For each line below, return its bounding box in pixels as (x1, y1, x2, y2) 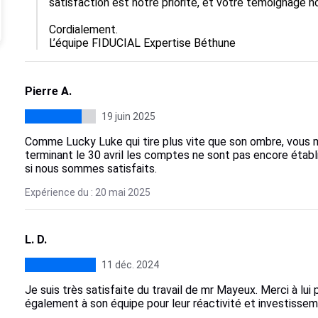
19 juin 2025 (101, 111, 155, 122)
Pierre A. (24, 84, 72, 98)
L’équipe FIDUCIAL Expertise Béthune (48, 36, 236, 50)
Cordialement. (48, 23, 118, 36)
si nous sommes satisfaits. (24, 162, 157, 175)
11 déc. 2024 (101, 259, 159, 270)
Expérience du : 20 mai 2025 (24, 187, 150, 198)
